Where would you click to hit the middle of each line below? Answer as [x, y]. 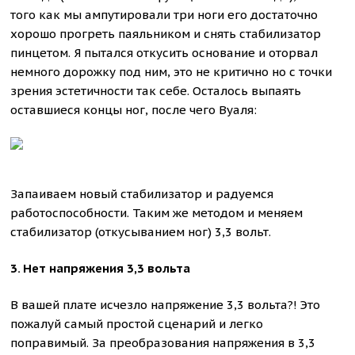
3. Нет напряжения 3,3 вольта [101, 268]
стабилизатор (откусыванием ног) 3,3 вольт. [141, 232]
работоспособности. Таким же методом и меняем [157, 213]
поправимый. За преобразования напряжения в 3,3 [163, 343]
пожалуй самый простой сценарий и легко [137, 324]
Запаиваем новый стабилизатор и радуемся [142, 194]
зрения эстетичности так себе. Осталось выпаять [156, 91]
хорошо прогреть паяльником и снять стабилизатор [166, 34]
